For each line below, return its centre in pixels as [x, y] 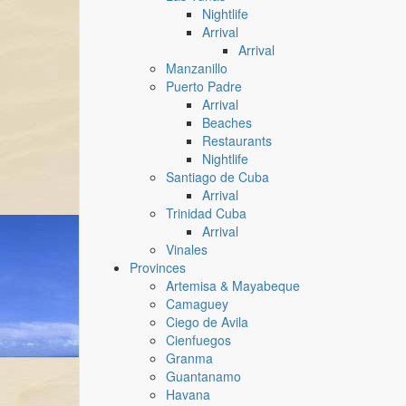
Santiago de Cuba [217, 177]
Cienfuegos [198, 340]
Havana [188, 394]
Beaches [227, 122]
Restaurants [237, 140]
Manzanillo [197, 68]
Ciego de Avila [207, 322]
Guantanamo [203, 376]
